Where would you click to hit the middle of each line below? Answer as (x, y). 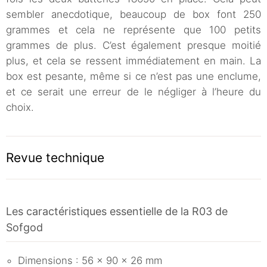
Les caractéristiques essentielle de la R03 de (117, 211)
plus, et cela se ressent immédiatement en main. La (133, 60)
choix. (20, 107)
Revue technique (55, 157)
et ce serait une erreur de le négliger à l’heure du (133, 91)
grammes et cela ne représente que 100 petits (133, 30)
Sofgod (24, 227)
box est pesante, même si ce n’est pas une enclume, (133, 76)
